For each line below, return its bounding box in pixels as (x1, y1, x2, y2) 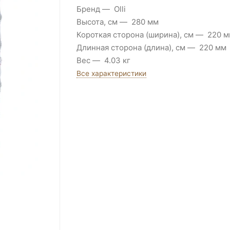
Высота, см (76, 17, 118, 27)
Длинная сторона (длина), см (76, 43, 185, 53)
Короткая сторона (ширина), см (76, 30, 194, 40)
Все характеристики (76, 69, 146, 78)
